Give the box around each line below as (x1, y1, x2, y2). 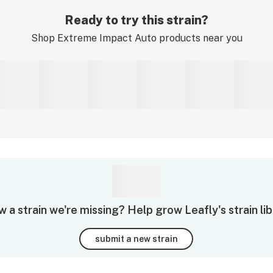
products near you (156, 32, 243, 44)
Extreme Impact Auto (57, 32, 157, 44)
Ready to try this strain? (65, 13, 208, 27)
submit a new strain (94, 233, 178, 244)
